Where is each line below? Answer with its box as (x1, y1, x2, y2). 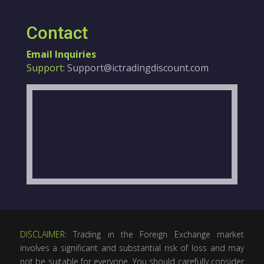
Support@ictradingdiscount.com (64, 61, 209, 74)
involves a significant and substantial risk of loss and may (19, 242, 245, 253)
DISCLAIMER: (19, 228, 67, 240)
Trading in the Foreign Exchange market (66, 228, 245, 240)
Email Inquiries (26, 47, 96, 61)
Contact (26, 22, 88, 43)
